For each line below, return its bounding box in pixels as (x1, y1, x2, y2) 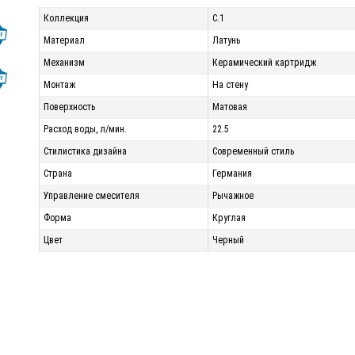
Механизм (44, 57, 85, 68)
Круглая (212, 212, 246, 223)
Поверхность (44, 101, 95, 113)
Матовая (212, 101, 247, 113)
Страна (44, 168, 72, 179)
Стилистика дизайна (44, 146, 127, 157)
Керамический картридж (212, 57, 316, 68)
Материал (44, 35, 85, 46)
